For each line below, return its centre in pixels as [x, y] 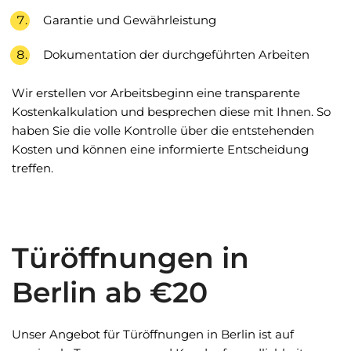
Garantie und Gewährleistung [130, 20]
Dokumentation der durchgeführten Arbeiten [176, 54]
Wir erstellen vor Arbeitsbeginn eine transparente [156, 93]
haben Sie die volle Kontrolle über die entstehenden [163, 130]
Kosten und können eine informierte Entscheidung [160, 149]
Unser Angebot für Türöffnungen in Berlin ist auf [153, 334]
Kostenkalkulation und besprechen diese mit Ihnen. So [171, 112]
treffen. [33, 168]
